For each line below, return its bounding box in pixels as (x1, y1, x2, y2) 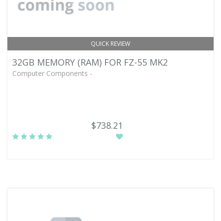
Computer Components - (12, 69, 92, 78)
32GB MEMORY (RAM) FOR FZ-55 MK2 (12, 56, 168, 68)
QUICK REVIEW (91, 39, 130, 48)
